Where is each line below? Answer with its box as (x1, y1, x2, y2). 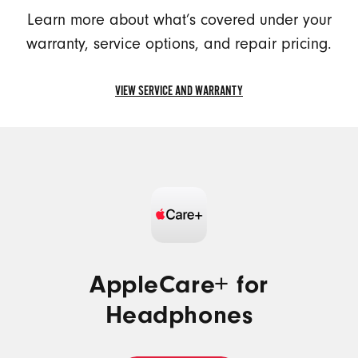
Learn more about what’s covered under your (26, 10, 332, 29)
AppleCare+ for (89, 270, 268, 300)
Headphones (105, 300, 253, 330)
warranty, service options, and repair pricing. (26, 34, 332, 53)
